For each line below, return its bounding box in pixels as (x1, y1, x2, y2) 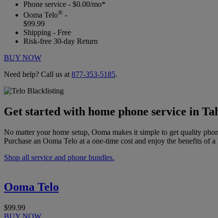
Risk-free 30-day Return (23, 37, 98, 46)
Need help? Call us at (4, 70, 72, 79)
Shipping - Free (23, 28, 71, 37)
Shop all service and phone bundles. (4, 153, 114, 162)
